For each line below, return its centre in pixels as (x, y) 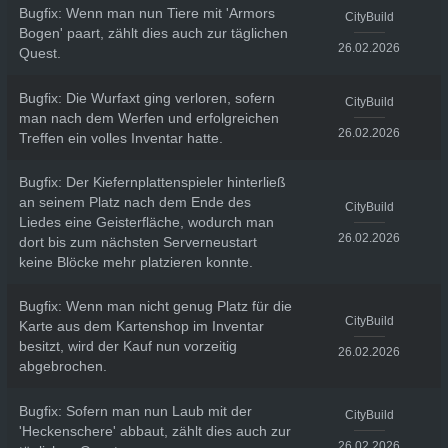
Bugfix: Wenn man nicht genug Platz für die (155, 306)
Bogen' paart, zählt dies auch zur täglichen (153, 32)
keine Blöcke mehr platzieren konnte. (135, 262)
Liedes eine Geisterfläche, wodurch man (146, 222)
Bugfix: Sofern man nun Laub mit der (135, 410)
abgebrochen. (62, 366)
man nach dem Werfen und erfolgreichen (148, 117)
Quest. (39, 52)
